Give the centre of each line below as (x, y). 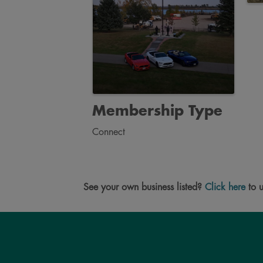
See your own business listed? (144, 188)
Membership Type (157, 111)
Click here (225, 188)
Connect (109, 132)
